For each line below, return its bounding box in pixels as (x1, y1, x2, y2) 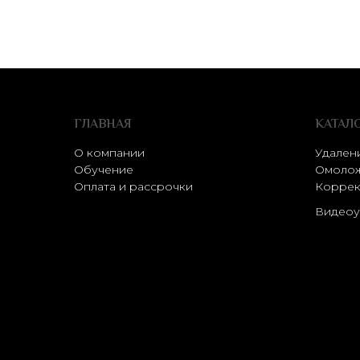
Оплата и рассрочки (74, 179, 193, 194)
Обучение (74, 162, 133, 177)
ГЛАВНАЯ (74, 115, 132, 135)
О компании (74, 145, 145, 160)
